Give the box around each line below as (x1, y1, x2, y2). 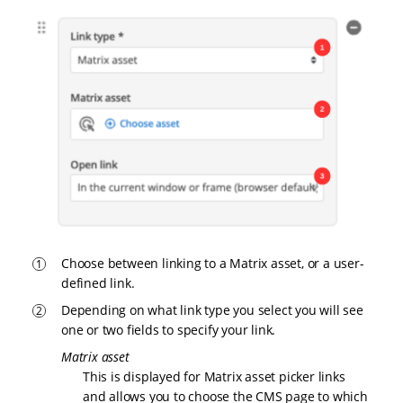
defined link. (61, 273, 135, 291)
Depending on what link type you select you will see (61, 300, 363, 318)
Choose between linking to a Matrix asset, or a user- (61, 254, 364, 272)
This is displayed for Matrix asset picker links (83, 367, 345, 385)
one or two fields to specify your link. (61, 320, 276, 338)
